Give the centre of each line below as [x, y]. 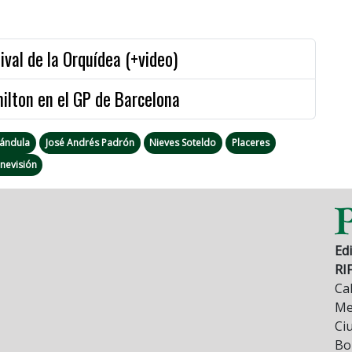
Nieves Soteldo [183, 142]
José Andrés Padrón [90, 142]
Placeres [250, 142]
